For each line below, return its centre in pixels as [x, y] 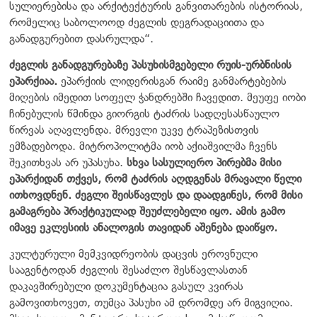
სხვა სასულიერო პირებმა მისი [204, 162]
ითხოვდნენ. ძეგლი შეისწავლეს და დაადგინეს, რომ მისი [156, 195]
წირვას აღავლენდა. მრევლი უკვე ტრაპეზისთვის [134, 129]
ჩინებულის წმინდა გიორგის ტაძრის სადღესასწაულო [144, 113]
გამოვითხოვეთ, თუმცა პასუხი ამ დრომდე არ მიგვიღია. [151, 302]
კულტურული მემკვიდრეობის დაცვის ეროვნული [133, 253]
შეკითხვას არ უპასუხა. [68, 162]
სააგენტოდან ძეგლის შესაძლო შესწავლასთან [128, 270]
